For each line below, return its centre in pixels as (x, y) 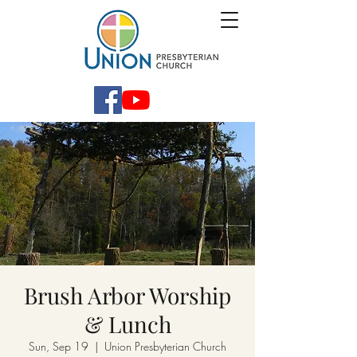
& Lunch (127, 324)
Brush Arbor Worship (127, 295)
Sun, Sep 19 (59, 346)
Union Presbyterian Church (165, 346)
